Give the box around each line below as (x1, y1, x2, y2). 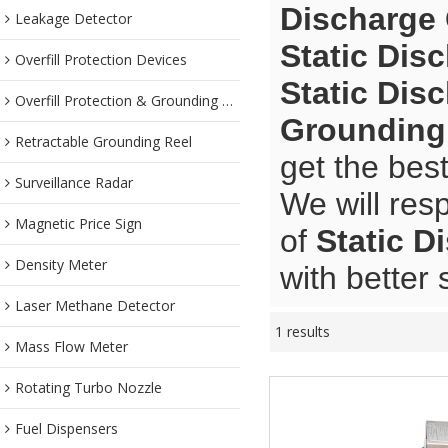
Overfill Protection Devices (15, 50, 187, 69)
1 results (275, 322, 330, 341)
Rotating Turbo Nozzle (15, 378, 162, 397)
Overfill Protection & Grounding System (15, 91, 222, 110)
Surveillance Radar (15, 173, 133, 192)
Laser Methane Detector (15, 296, 175, 315)
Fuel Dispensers (15, 419, 118, 438)
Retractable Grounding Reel (15, 132, 192, 151)
